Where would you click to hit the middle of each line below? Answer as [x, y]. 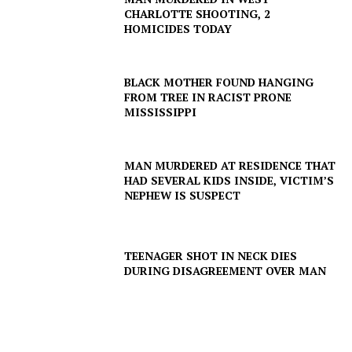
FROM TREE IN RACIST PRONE [208, 97]
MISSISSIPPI [161, 112]
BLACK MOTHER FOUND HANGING [219, 82]
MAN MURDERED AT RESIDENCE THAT [230, 165]
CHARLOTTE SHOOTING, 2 [198, 14]
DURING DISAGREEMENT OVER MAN [225, 270]
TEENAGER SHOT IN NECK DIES [211, 255]
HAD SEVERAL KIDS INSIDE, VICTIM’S [229, 180]
